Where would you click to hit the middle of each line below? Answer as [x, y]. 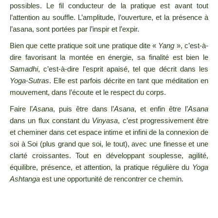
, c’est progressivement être [163, 121]
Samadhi [24, 69]
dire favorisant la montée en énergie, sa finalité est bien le [109, 57]
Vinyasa [105, 121]
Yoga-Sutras [29, 81]
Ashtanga [25, 179]
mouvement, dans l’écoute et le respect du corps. [88, 92]
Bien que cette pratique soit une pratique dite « [84, 46]
